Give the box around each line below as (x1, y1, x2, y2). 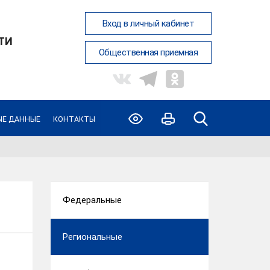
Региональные (62, 231, 122, 242)
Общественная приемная (98, 47, 198, 58)
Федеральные (62, 195, 122, 206)
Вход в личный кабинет (102, 18, 194, 29)
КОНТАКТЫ (53, 115, 96, 124)
